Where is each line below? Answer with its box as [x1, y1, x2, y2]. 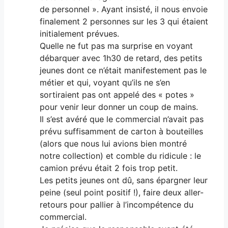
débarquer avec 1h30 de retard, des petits [40, 52, 202, 63]
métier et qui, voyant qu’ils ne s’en [40, 77, 170, 88]
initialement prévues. [40, 28, 119, 39]
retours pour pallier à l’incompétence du [40, 199, 193, 210]
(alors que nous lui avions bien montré [40, 138, 187, 149]
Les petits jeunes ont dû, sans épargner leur [40, 175, 208, 185]
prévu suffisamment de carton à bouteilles [40, 126, 203, 136]
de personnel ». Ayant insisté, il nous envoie [40, 4, 208, 14]
